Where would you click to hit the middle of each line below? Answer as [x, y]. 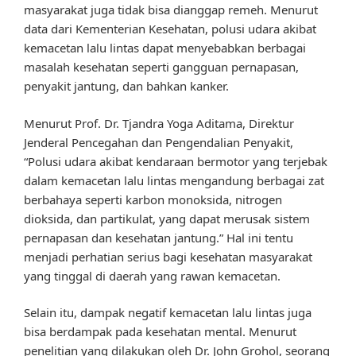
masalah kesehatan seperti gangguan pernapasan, [161, 67]
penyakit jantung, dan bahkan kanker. [126, 86]
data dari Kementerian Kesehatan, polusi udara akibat [170, 29]
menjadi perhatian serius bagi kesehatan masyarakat [168, 256]
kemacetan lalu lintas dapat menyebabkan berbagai [165, 48]
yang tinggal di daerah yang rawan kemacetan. [152, 275]
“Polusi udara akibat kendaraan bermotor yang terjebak [176, 161]
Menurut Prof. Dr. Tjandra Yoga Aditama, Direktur [159, 123]
